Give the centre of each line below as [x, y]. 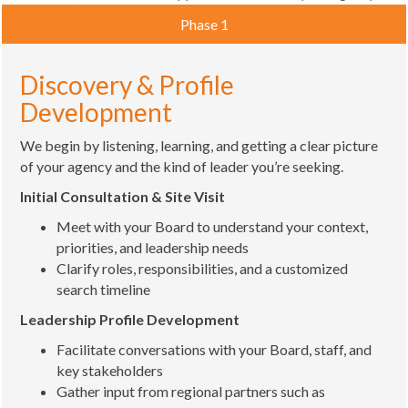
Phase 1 [204, 24]
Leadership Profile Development [130, 319]
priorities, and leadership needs [153, 247]
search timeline [103, 289]
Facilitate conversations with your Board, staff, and [214, 349]
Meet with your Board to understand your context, [212, 226]
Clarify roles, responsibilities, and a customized [202, 268]
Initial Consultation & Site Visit [122, 196]
